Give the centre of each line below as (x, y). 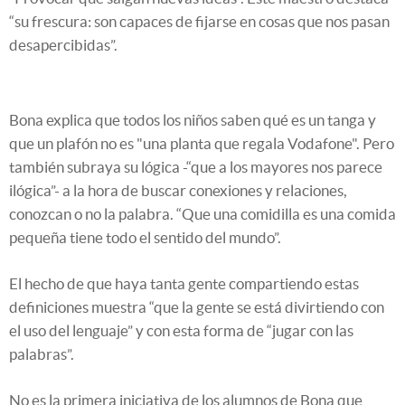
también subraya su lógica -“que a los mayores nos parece (196, 167)
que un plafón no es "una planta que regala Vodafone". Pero (202, 144)
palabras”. (42, 354)
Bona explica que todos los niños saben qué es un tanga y (193, 120)
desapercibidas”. (63, 45)
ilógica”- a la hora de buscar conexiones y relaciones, (178, 191)
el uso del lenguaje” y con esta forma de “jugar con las (181, 331)
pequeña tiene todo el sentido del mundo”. (145, 238)
